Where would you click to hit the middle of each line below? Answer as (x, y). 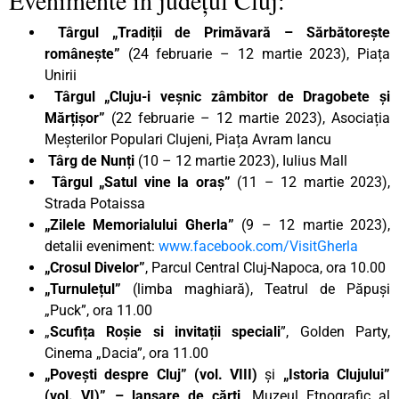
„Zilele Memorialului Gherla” (139, 224)
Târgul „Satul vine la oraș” (138, 182)
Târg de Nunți (90, 160)
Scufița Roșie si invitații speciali (166, 331)
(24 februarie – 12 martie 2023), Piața (259, 53)
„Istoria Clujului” (337, 374)
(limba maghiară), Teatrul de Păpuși (256, 289)
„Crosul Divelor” (95, 267)
